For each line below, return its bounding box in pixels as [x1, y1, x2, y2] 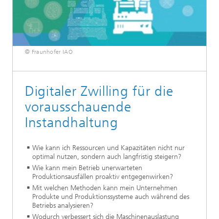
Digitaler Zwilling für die [25, 83, 174, 99]
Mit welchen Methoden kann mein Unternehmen [32, 183, 177, 192]
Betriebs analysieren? [32, 201, 93, 210]
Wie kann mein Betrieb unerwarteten [32, 163, 142, 172]
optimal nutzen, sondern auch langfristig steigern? [32, 152, 181, 161]
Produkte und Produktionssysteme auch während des [32, 192, 189, 201]
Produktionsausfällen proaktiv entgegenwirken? [32, 172, 173, 181]
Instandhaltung [25, 114, 118, 131]
